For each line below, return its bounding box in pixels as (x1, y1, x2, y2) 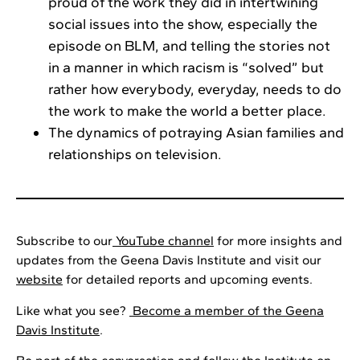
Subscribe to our (16, 233, 112, 249)
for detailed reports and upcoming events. (63, 272, 313, 288)
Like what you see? (16, 302, 129, 318)
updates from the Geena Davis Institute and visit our (16, 252, 321, 268)
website (16, 272, 63, 288)
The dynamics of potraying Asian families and (48, 124, 344, 142)
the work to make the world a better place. (48, 102, 329, 121)
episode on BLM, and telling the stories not (48, 37, 330, 55)
